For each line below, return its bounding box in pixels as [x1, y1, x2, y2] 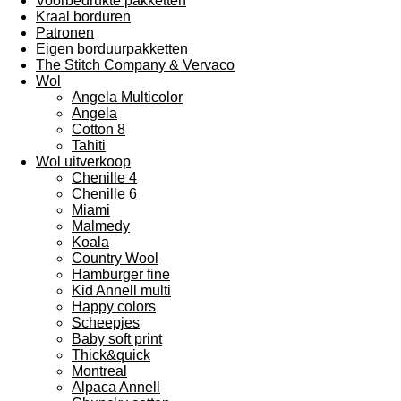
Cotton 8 [72, 122, 125, 137]
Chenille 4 [72, 170, 137, 185]
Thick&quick [72, 347, 150, 363]
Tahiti [72, 138, 106, 153]
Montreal [72, 363, 127, 379]
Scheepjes [72, 315, 140, 330]
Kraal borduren [36, 9, 131, 24]
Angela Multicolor [72, 90, 183, 105]
